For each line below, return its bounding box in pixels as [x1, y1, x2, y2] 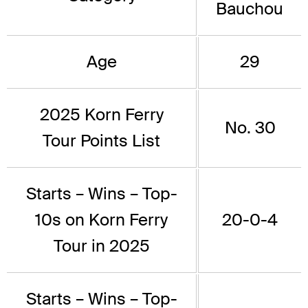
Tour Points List [43, 129, 160, 151]
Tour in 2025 [53, 234, 150, 256]
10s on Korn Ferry [35, 208, 168, 230]
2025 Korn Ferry [39, 103, 164, 125]
